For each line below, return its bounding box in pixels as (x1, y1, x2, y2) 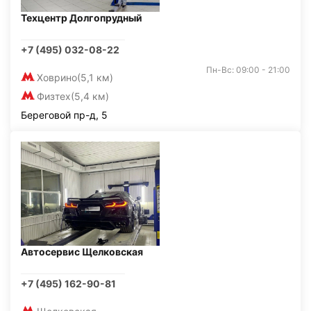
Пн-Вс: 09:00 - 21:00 (206, 65, 290, 75)
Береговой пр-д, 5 (21, 109, 108, 121)
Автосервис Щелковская (21, 246, 143, 258)
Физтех (37, 90, 71, 102)
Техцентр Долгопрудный (21, 12, 142, 24)
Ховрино (37, 72, 77, 83)
